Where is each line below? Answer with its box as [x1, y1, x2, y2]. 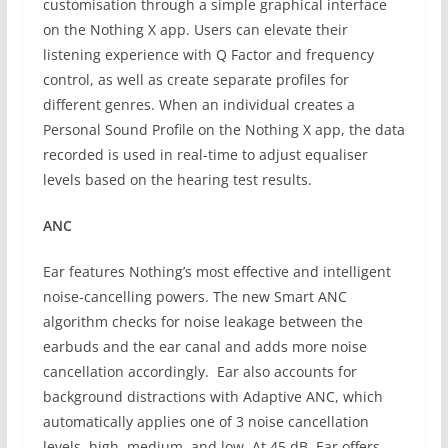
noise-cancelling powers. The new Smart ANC [42, 287, 347, 307]
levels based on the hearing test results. [42, 170, 316, 190]
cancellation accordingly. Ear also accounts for [42, 362, 357, 382]
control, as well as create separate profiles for [42, 70, 349, 90]
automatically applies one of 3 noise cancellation [42, 412, 369, 432]
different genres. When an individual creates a [42, 95, 355, 115]
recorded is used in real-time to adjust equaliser [42, 145, 368, 165]
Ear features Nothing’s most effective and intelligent [42, 262, 391, 282]
